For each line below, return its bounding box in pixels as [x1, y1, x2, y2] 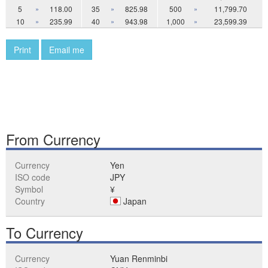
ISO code [15, 171, 50, 183]
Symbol [15, 183, 43, 195]
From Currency [6, 129, 100, 150]
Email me [49, 44, 84, 56]
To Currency [6, 222, 83, 243]
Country [15, 195, 45, 207]
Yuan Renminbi [110, 252, 168, 264]
